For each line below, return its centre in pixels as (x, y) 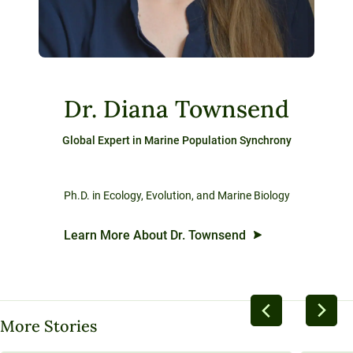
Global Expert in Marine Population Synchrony (176, 140)
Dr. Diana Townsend (176, 108)
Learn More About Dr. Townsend (154, 235)
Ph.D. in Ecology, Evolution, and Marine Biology (176, 195)
